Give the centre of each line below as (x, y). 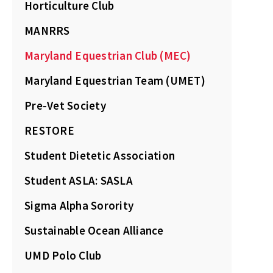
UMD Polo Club (63, 256)
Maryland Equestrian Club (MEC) (108, 56)
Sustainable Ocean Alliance (94, 231)
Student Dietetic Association (100, 156)
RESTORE (49, 131)
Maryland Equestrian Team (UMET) (115, 81)
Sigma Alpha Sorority (79, 206)
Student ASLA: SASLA (79, 181)
